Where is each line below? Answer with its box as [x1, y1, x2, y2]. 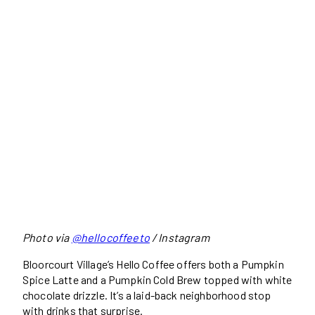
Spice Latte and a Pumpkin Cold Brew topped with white [22, 273, 292, 287]
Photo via [22, 231, 72, 245]
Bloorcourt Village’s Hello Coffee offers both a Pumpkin [22, 257, 284, 271]
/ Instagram [149, 231, 210, 245]
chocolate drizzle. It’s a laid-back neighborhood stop [22, 288, 271, 302]
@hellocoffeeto [71, 231, 150, 245]
